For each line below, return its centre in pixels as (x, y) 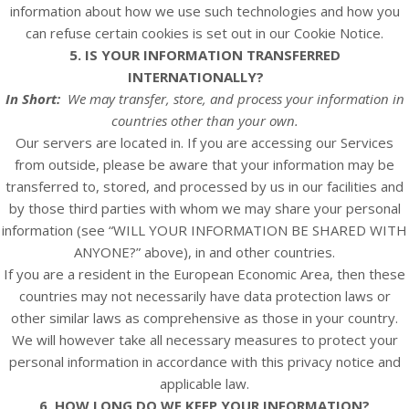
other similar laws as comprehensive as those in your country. (204, 318)
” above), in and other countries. (236, 252)
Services (367, 142)
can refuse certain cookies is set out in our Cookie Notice (203, 33)
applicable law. (204, 383)
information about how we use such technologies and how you (204, 11)
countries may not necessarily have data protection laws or (204, 296)
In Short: (36, 99)
